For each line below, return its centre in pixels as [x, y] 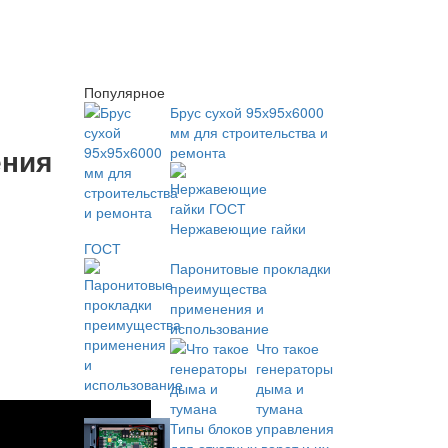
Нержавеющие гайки [237, 228]
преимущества [218, 288]
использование [219, 328]
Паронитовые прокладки [250, 268]
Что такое [287, 348]
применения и [216, 308]
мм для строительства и [248, 132]
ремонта [197, 152]
